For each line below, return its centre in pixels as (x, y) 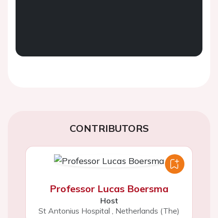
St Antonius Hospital (74, 211)
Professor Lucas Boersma (109, 189)
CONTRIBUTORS (109, 128)
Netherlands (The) (147, 211)
